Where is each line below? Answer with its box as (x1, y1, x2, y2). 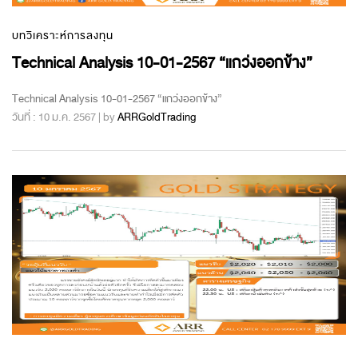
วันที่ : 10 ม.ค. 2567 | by (12, 108, 117, 125)
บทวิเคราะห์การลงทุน (12, 26, 113, 44)
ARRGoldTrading (117, 108, 196, 125)
